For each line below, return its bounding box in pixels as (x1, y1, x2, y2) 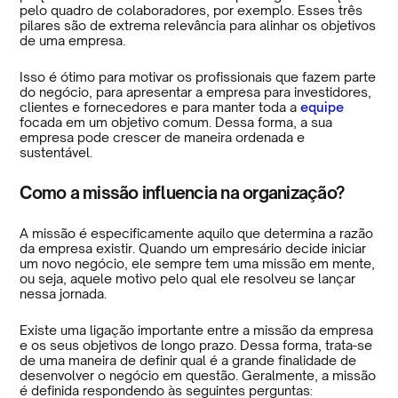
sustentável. (20, 144, 93, 160)
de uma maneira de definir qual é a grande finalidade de (20, 352, 357, 368)
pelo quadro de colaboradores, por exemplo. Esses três (20, 2, 363, 18)
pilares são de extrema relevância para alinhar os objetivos (20, 17, 377, 33)
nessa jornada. (20, 285, 107, 301)
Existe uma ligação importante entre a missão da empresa (20, 322, 374, 338)
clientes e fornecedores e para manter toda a (20, 99, 301, 115)
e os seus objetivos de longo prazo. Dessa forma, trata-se (20, 337, 373, 353)
